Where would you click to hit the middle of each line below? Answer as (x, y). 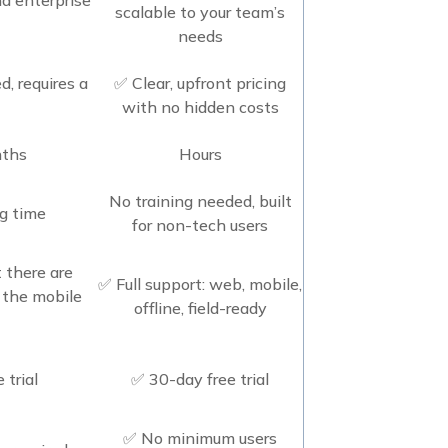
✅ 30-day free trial (200, 378)
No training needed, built (200, 200)
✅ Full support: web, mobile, (200, 283)
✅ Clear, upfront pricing (200, 82)
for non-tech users (200, 224)
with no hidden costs (200, 106)
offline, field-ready (200, 307)
